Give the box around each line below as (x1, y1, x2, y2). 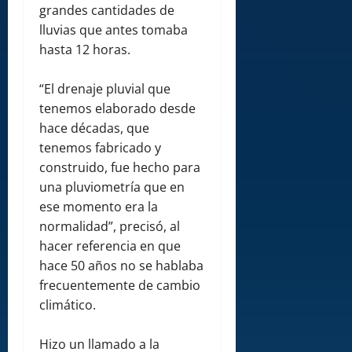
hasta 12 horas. (39, 40, 130, 58)
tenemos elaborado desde (39, 99, 196, 117)
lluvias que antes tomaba (39, 20, 188, 38)
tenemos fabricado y (39, 138, 161, 156)
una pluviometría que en (39, 178, 185, 196)
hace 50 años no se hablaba (39, 256, 203, 274)
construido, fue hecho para (39, 158, 200, 176)
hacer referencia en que (39, 236, 181, 255)
